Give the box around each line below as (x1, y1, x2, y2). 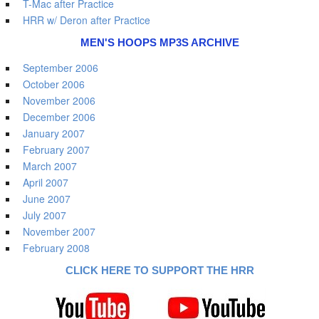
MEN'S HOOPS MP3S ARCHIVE (80, 36, 239, 48)
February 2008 (22, 241, 90, 255)
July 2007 (22, 208, 66, 222)
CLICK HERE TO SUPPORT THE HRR (65, 264, 254, 276)
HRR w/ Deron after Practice (22, 13, 150, 27)
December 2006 (22, 110, 95, 124)
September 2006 (22, 61, 98, 75)
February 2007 (22, 142, 90, 157)
